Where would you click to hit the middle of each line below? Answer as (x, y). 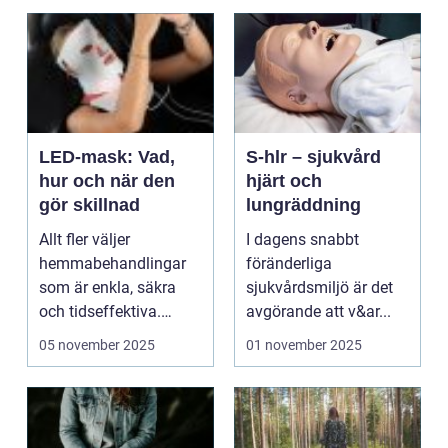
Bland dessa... (88, 335)
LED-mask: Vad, (107, 157)
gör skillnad (89, 205)
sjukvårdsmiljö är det (319, 287)
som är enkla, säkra (107, 287)
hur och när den (107, 181)
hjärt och (284, 181)
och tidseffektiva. (100, 311)
